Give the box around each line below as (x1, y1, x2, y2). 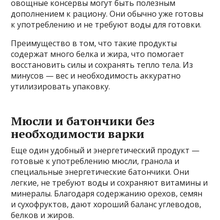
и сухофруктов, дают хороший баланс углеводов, (11, 199, 202, 210)
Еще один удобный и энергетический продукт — (11, 145, 200, 156)
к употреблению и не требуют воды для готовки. (11, 19, 202, 30)
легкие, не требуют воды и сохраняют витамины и (11, 177, 208, 189)
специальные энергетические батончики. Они (11, 166, 190, 178)
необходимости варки (11, 126, 145, 142)
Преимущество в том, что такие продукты (11, 38, 177, 49)
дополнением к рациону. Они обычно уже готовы (11, 8, 204, 20)
